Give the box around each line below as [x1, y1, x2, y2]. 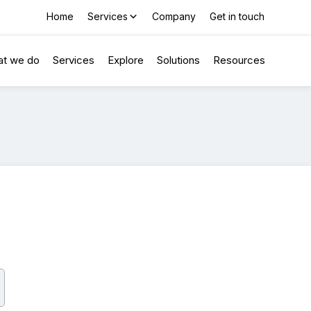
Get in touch [210, 10, 264, 22]
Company [152, 10, 196, 22]
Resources [213, 53, 265, 67]
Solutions [157, 53, 200, 67]
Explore [108, 53, 144, 67]
